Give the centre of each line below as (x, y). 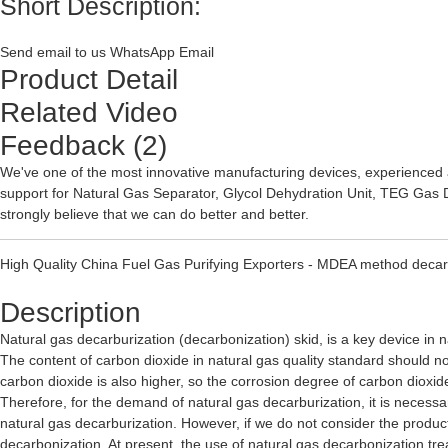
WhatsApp (142, 51)
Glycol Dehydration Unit (297, 192)
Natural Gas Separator (144, 192)
